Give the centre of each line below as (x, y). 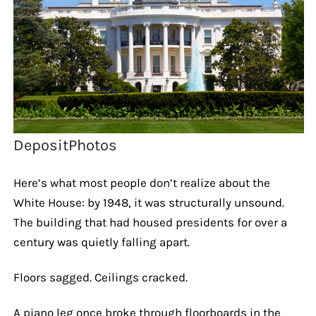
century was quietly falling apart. (101, 242)
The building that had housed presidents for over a (150, 222)
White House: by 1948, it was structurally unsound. (148, 202)
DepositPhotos (66, 145)
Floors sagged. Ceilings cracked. (100, 277)
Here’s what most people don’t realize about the (141, 182)
